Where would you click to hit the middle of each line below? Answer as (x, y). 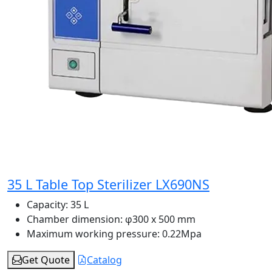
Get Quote (46, 260)
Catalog (104, 260)
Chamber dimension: (75, 219)
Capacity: (47, 205)
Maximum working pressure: (93, 234)
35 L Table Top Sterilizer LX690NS (108, 185)
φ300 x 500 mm (159, 219)
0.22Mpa (181, 234)
